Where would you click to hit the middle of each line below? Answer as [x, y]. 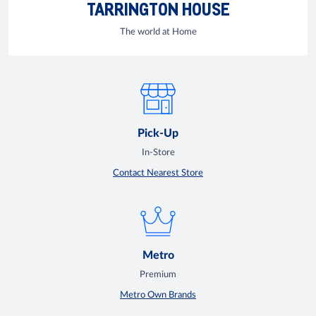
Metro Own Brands [158, 296]
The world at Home [158, 32]
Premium [158, 275]
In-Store [158, 152]
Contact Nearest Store [158, 173]
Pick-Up [158, 133]
